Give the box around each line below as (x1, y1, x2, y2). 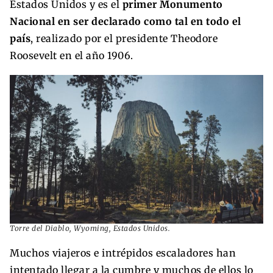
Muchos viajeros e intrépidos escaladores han (10, 246, 236, 259)
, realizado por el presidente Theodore (30, 32, 218, 44)
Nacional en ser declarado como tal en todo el (10, 15, 241, 27)
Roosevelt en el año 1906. (10, 49, 133, 62)
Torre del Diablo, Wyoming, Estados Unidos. (10, 223, 170, 233)
